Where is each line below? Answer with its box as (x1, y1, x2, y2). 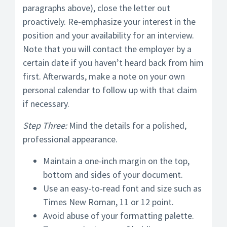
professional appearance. (23, 133, 118, 145)
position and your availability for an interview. (23, 29, 194, 41)
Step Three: (23, 120, 67, 131)
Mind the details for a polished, (67, 120, 186, 131)
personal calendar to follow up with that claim (23, 84, 197, 96)
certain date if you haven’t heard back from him (23, 57, 204, 68)
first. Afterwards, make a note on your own (23, 70, 185, 82)
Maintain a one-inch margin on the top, (43, 155, 190, 167)
